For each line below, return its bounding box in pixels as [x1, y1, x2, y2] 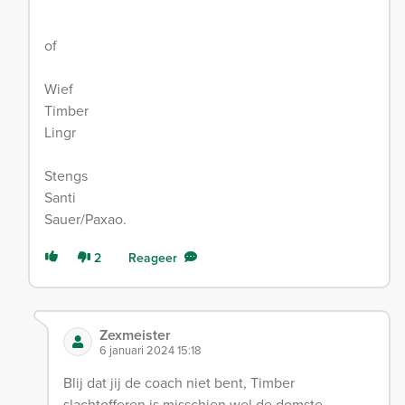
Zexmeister [99, 324, 171, 345]
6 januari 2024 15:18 [99, 341, 201, 358]
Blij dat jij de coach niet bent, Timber [62, 372, 295, 392]
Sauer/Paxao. [44, 208, 127, 229]
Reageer [128, 248, 177, 267]
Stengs [44, 165, 88, 185]
